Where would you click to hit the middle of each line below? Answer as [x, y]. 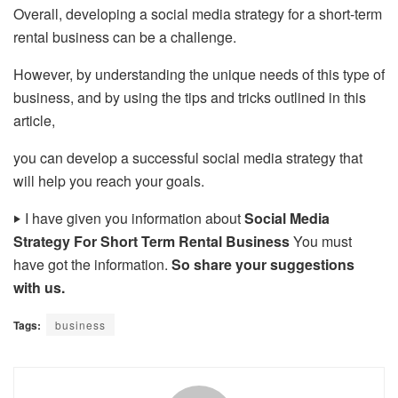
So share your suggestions [263, 265]
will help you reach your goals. [109, 181]
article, [36, 121]
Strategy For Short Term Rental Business [151, 242]
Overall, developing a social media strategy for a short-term [198, 14]
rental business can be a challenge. [127, 37]
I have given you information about [131, 219]
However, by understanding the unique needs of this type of [199, 75]
